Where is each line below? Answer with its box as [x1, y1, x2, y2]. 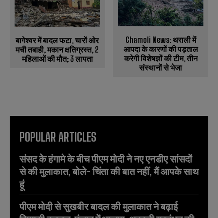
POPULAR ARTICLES [19, 130, 96, 145]
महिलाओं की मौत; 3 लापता [21, 54, 93, 63]
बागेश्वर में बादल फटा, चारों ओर [16, 36, 99, 45]
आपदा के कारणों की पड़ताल [123, 44, 198, 54]
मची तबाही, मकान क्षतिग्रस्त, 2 [16, 45, 99, 54]
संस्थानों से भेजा [139, 63, 182, 73]
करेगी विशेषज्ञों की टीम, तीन [124, 54, 198, 63]
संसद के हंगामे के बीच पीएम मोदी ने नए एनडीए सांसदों [19, 153, 192, 165]
